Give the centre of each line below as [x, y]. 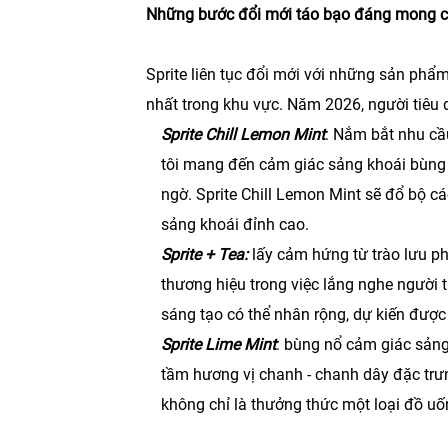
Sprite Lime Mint [218, 344]
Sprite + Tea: [204, 254]
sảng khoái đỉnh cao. [235, 224]
